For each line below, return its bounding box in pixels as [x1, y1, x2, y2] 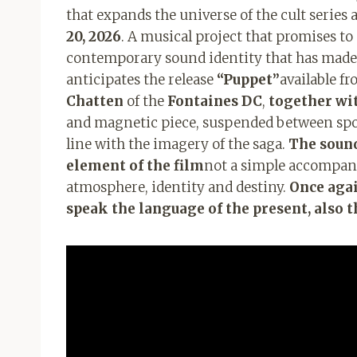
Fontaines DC [167, 92, 262, 110]
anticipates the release [66, 70, 217, 88]
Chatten [66, 92, 124, 110]
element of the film [66, 156, 204, 175]
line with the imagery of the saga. [66, 135, 285, 153]
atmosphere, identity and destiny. [66, 178, 289, 196]
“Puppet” [217, 70, 280, 88]
